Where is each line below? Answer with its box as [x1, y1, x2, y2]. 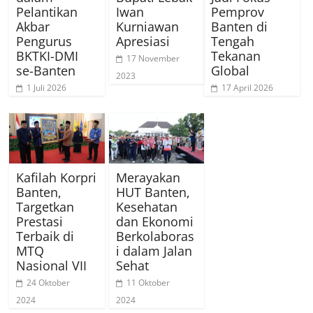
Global [211, 61, 250, 79]
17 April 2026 [221, 81, 274, 94]
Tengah [211, 32, 255, 50]
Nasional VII [16, 256, 87, 274]
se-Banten [16, 61, 76, 79]
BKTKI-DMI [16, 47, 79, 64]
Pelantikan [16, 3, 78, 20]
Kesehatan [115, 198, 177, 215]
